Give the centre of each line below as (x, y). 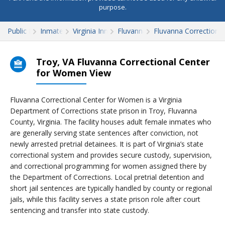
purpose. (113, 7)
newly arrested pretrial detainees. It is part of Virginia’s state (107, 144)
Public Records (31, 31)
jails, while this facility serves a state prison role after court (105, 199)
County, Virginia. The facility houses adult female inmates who (111, 122)
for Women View (74, 73)
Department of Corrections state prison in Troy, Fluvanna (103, 111)
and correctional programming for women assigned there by (108, 166)
